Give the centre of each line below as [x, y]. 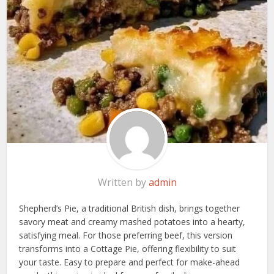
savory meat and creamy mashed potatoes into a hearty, [132, 221]
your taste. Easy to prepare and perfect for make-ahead [130, 262]
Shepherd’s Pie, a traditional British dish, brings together [130, 208]
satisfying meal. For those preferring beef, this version [126, 235]
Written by [123, 182]
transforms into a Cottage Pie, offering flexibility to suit [128, 248]
